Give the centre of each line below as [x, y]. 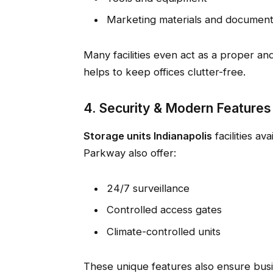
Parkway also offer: [129, 153]
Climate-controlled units [163, 231]
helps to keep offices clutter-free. [164, 72]
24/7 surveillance [148, 189]
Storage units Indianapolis [147, 136]
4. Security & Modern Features [177, 108]
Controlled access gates [164, 210]
